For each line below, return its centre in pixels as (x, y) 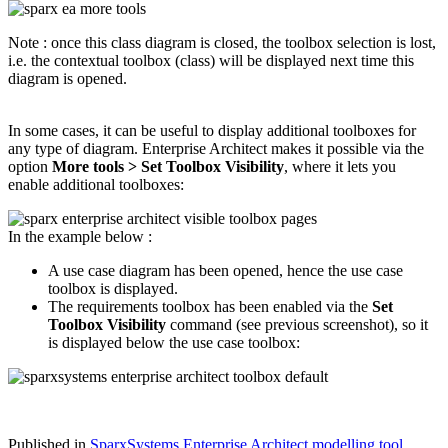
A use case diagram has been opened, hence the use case (225, 271)
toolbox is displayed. (113, 289)
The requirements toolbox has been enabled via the (210, 307)
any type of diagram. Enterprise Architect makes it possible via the (216, 149)
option (30, 167)
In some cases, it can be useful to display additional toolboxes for (212, 131)
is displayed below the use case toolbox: (174, 343)
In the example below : (80, 237)
